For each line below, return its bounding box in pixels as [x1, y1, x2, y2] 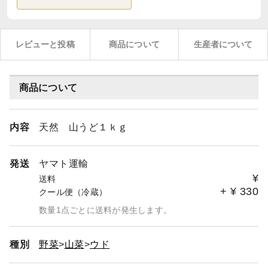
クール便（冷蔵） [39, 187, 107, 197]
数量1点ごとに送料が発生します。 [39, 205, 172, 215]
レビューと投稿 [15, 39, 75, 49]
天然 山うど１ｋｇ [39, 122, 128, 132]
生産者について [193, 39, 253, 49]
